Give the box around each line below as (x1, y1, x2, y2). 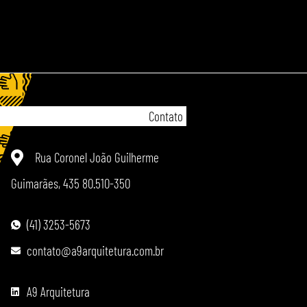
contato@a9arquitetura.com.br (26, 243, 164, 259)
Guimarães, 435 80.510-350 (11, 175, 130, 192)
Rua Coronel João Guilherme (35, 149, 159, 166)
